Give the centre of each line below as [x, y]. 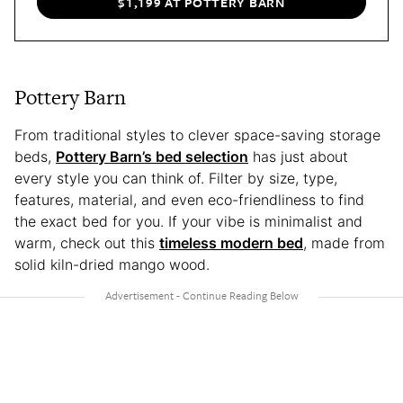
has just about [298, 157]
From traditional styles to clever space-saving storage [197, 135]
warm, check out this [87, 243]
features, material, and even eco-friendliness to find [189, 200]
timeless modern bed [231, 243]
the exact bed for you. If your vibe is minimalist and [188, 222]
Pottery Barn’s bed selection [152, 157]
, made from [344, 243]
